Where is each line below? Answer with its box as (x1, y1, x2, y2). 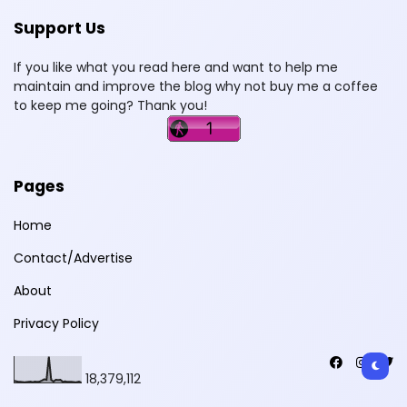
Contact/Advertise (14, 248, 133, 267)
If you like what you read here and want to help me (14, 57, 338, 76)
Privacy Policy (14, 313, 99, 333)
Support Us (14, 16, 105, 39)
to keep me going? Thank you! (14, 95, 207, 114)
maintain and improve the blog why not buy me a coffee (14, 76, 378, 95)
